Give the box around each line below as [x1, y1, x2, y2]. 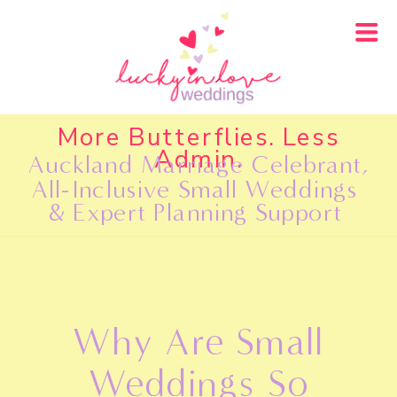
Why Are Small [73, 320, 324, 365]
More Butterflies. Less [58, 120, 339, 154]
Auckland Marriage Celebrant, [27, 149, 370, 179]
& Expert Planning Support [47, 197, 342, 228]
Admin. [154, 143, 243, 176]
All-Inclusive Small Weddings [31, 174, 358, 204]
